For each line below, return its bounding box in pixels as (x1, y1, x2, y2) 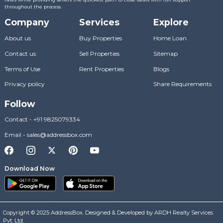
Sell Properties (79, 49, 119, 57)
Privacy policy (4, 80, 45, 88)
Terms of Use (4, 65, 40, 73)
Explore (153, 17, 189, 28)
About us (4, 34, 31, 42)
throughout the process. (4, 4, 62, 10)
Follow (4, 98, 35, 109)
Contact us (4, 49, 36, 57)
